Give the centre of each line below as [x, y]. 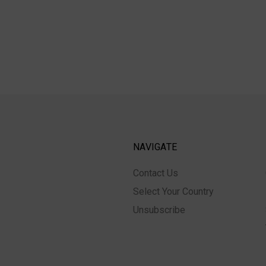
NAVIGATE [155, 147]
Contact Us [156, 173]
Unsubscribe [159, 210]
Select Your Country [173, 191]
